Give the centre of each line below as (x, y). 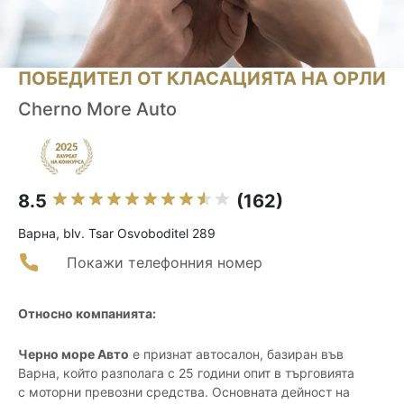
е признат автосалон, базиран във (236, 354)
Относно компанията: (87, 314)
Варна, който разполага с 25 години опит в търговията (186, 373)
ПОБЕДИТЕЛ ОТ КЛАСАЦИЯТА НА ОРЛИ (202, 79)
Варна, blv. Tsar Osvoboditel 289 (117, 234)
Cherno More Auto (97, 110)
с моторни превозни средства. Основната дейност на (184, 392)
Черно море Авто (73, 354)
